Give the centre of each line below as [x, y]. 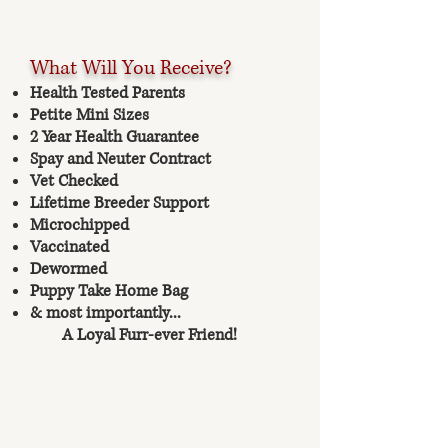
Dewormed [70, 269]
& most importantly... [105, 313]
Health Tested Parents [107, 93]
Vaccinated [69, 247]
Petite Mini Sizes [89, 115]
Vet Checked [74, 181]
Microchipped [79, 225]
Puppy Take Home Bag [109, 291]
